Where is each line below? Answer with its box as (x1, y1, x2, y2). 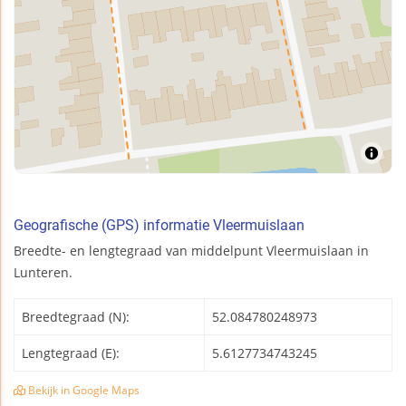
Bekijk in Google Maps (25, 382, 140, 397)
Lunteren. (14, 263, 72, 281)
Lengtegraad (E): (22, 343, 120, 362)
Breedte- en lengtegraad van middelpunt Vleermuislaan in (14, 241, 369, 259)
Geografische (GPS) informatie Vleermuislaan (14, 216, 304, 234)
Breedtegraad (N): (22, 307, 130, 325)
